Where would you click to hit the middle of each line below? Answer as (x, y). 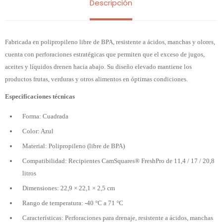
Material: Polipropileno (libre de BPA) (74, 146)
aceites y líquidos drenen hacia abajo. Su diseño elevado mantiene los (98, 67)
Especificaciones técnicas (40, 96)
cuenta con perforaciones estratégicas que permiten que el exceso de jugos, (105, 54)
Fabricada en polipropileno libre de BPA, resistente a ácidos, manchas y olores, (110, 42)
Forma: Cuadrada (45, 116)
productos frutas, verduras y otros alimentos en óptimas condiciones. (96, 79)
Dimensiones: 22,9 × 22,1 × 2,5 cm (69, 188)
